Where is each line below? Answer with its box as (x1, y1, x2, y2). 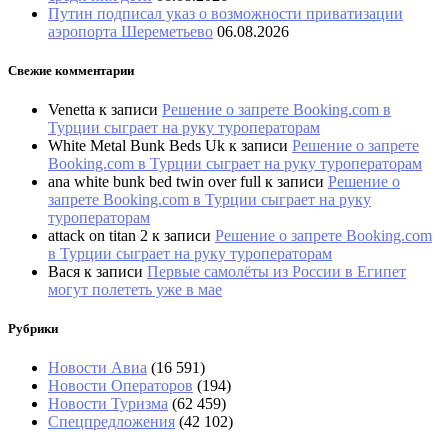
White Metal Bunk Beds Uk (48, 136, 225, 154)
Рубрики (8, 321, 58, 337)
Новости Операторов (48, 377, 193, 395)
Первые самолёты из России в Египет (147, 262, 406, 280)
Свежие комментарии (8, 62, 134, 78)
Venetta (48, 100, 95, 118)
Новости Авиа (48, 359, 147, 377)
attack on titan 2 (48, 226, 148, 244)
